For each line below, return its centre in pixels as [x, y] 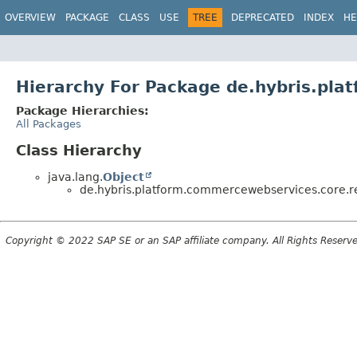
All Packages [49, 124]
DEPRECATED [263, 18]
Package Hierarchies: [82, 110]
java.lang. [75, 177]
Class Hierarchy [79, 150]
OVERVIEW [30, 18]
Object [124, 177]
